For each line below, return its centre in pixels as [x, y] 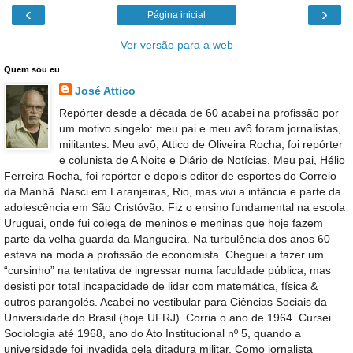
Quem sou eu [32, 70]
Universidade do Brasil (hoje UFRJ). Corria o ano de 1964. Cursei [167, 317]
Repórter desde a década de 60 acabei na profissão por [199, 112]
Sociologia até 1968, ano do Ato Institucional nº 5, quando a [152, 333]
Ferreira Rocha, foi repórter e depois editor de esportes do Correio [170, 175]
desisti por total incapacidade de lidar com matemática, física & [161, 286]
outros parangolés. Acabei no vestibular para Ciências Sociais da [165, 301]
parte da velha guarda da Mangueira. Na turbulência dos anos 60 [167, 238]
